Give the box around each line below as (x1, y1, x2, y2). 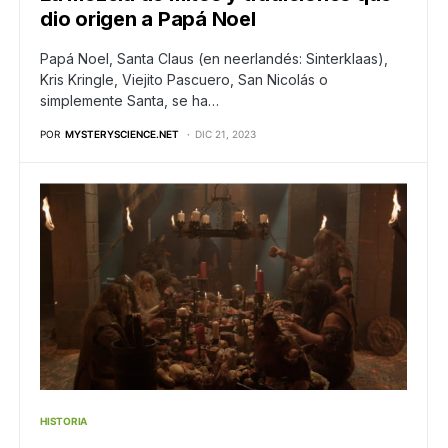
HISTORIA (40, 415, 87, 428)
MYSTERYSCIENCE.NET (65, 128, 179, 141)
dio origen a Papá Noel (40, 7, 256, 32)
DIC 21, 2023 (195, 128, 256, 141)
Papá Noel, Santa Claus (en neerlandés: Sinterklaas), (40, 50, 388, 68)
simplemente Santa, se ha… (40, 92, 219, 110)
